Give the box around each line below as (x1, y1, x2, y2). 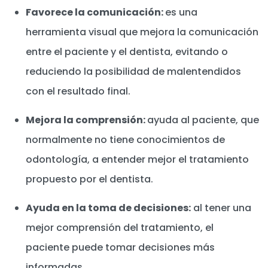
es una (165, 5, 197, 20)
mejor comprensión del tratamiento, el (26, 221, 214, 235)
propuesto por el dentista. (26, 172, 153, 187)
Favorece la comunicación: (26, 5, 165, 20)
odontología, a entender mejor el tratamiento (26, 153, 249, 167)
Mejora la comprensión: (26, 113, 147, 127)
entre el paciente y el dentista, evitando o (26, 45, 228, 59)
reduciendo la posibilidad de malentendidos (26, 65, 241, 79)
